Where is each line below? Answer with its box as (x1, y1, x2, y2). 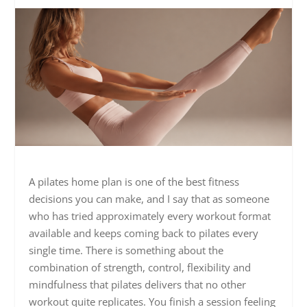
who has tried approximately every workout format (29, 209, 271, 223)
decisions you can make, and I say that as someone (29, 192, 270, 206)
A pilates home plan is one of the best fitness (29, 175, 240, 189)
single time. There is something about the (29, 243, 224, 258)
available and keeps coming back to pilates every (29, 226, 259, 241)
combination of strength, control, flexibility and (29, 260, 251, 275)
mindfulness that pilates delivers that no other (29, 278, 247, 292)
